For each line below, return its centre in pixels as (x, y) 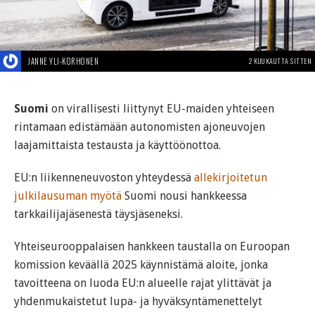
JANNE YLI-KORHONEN (63, 62)
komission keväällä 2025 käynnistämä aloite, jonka (141, 265)
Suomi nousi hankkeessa (184, 196)
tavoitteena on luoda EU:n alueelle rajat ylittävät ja (143, 283)
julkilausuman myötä (68, 196)
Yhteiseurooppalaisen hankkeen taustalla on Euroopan (152, 247)
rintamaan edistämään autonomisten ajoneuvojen (140, 127)
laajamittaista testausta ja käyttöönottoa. (117, 146)
